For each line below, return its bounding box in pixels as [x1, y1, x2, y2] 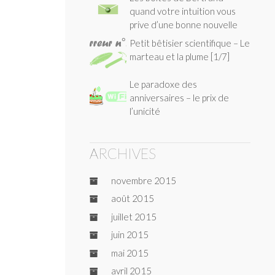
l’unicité [130, 106, 160, 117]
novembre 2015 [110, 174, 176, 186]
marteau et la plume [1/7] [130, 50, 230, 62]
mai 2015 [110, 247, 149, 258]
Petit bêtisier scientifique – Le [130, 37, 250, 48]
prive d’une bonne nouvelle [130, 19, 238, 31]
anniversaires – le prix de [130, 92, 229, 104]
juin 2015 [110, 229, 149, 241]
